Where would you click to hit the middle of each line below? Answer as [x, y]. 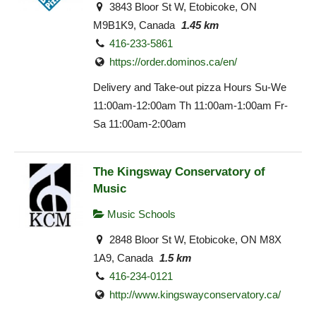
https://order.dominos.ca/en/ [174, 61]
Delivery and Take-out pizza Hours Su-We [190, 87]
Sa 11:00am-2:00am [140, 124]
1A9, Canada [123, 258]
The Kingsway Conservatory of [179, 171]
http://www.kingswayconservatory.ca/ [195, 295]
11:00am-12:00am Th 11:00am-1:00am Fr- [190, 106]
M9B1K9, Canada [134, 25]
